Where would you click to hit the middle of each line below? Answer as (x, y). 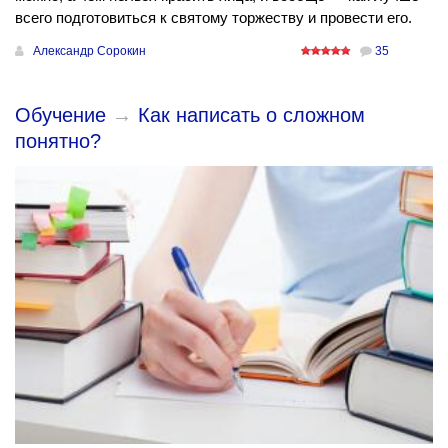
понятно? (58, 140)
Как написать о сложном (251, 114)
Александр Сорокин (89, 50)
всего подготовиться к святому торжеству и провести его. (213, 17)
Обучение (60, 114)
